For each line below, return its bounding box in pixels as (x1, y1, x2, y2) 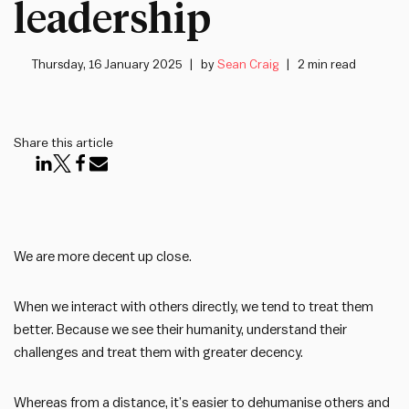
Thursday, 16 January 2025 (32, 58, 183, 71)
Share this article (14, 137, 113, 151)
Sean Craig (217, 58, 279, 71)
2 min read (298, 58, 357, 71)
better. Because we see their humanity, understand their (14, 322, 347, 337)
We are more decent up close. (14, 249, 192, 264)
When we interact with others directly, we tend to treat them (14, 299, 373, 314)
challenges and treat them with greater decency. (14, 345, 303, 360)
